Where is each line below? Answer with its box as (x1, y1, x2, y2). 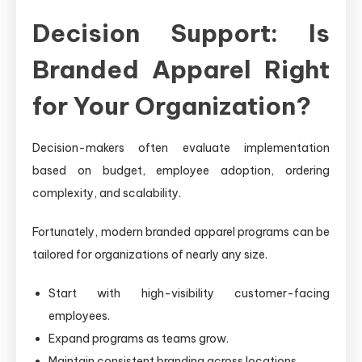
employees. (48, 308, 110, 323)
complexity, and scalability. (32, 185, 181, 200)
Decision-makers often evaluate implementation (32, 140, 330, 155)
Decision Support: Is (32, 17, 330, 48)
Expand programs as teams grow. (48, 330, 229, 346)
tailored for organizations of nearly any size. (32, 246, 267, 262)
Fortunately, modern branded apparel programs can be (32, 224, 330, 239)
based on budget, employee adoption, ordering (32, 162, 330, 178)
